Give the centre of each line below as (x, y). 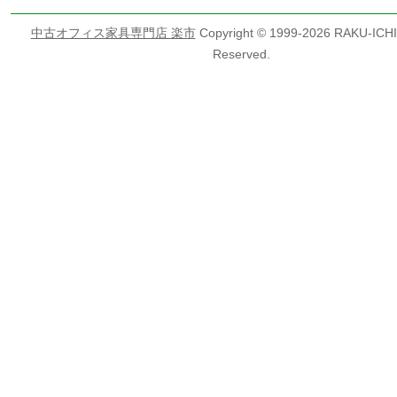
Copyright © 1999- (249, 33)
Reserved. (241, 54)
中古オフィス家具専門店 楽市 (113, 33)
